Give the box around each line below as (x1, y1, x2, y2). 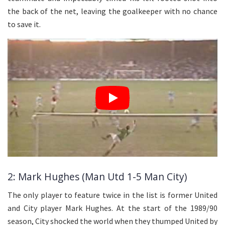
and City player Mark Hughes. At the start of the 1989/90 (8, 203, 217, 213)
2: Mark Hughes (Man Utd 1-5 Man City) (8, 169, 187, 183)
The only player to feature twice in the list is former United (8, 190, 217, 200)
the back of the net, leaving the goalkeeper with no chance (8, 6, 217, 17)
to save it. (8, 19, 41, 30)
